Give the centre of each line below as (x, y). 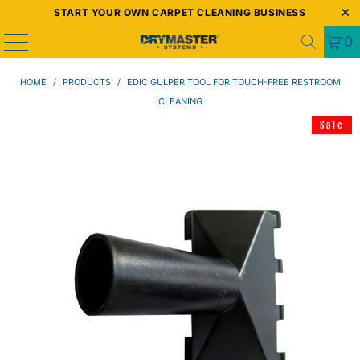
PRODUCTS (86, 82)
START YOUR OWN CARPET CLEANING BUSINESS (180, 12)
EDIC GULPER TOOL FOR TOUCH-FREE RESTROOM (233, 82)
